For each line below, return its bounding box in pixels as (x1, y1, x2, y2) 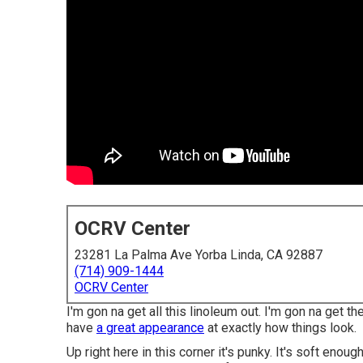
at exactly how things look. (204, 320, 357, 335)
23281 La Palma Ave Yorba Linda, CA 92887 (75, 247, 322, 263)
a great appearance (96, 320, 204, 335)
